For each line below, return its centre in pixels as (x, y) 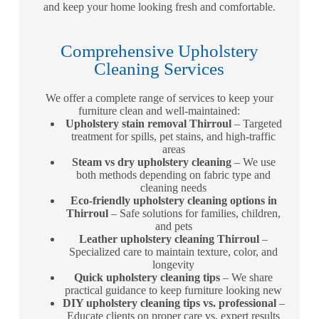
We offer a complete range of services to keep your (159, 98)
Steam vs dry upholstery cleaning (151, 162)
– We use (253, 162)
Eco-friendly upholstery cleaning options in (173, 201)
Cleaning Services (159, 69)
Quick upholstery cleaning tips (147, 278)
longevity (174, 265)
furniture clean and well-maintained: (159, 111)
